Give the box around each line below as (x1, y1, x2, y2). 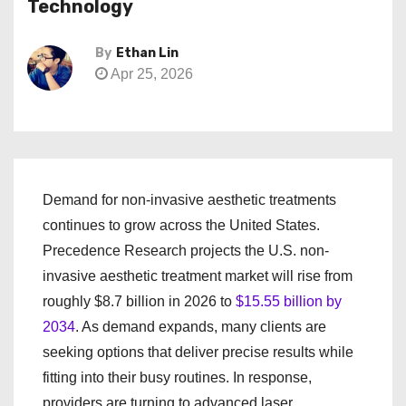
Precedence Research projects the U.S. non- (43, 243, 329, 258)
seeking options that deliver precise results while (43, 344, 353, 360)
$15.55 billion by (236, 294, 342, 309)
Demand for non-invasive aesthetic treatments (43, 192, 336, 208)
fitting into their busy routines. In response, (43, 370, 312, 385)
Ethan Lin (116, 45, 179, 61)
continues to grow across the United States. (43, 217, 320, 233)
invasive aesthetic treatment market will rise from (43, 268, 353, 284)
